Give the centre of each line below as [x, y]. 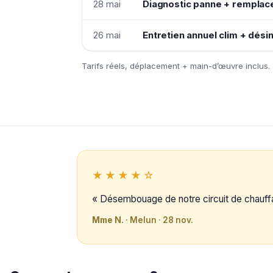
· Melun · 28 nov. [158, 220]
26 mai [107, 35]
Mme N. [108, 220]
